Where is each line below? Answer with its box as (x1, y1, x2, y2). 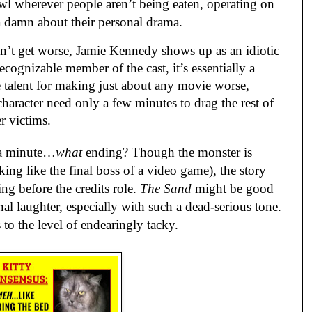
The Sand (140, 181, 192, 196)
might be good (192, 181, 274, 196)
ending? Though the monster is (86, 145, 252, 160)
